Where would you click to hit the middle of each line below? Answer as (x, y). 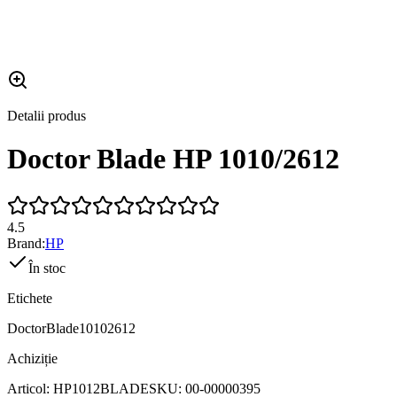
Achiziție (32, 358)
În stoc (47, 268)
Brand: (26, 243)
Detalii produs (47, 116)
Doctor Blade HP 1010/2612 (173, 159)
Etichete (30, 298)
